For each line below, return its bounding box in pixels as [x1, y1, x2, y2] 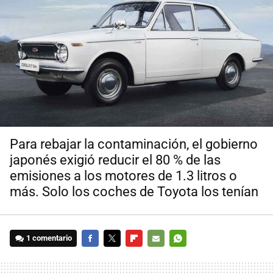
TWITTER [104, 250, 138, 260]
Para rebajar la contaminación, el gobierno [10, 136, 258, 152]
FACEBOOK [82, 250, 121, 260]
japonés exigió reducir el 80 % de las [10, 152, 221, 168]
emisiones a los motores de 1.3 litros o [10, 168, 237, 184]
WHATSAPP [169, 250, 211, 260]
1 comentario [26, 233, 73, 243]
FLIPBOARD [126, 250, 168, 260]
